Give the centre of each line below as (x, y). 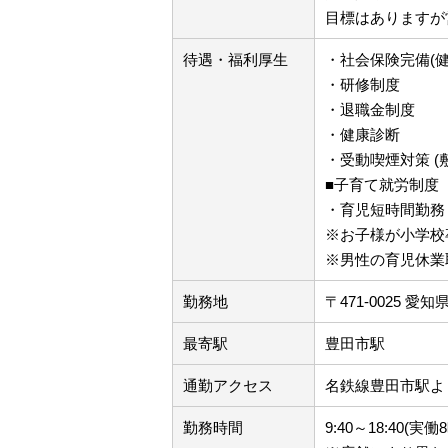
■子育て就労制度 (382, 184)
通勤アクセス (228, 385)
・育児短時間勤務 (385, 209)
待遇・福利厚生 (235, 59)
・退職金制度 (370, 109)
